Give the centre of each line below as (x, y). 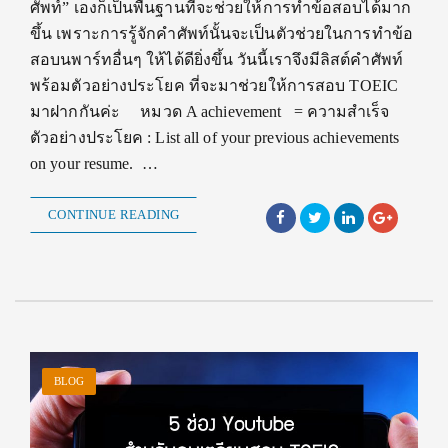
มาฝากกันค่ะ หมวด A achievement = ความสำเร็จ (210, 112)
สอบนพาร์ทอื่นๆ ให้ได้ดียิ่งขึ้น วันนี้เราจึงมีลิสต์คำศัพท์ (216, 60)
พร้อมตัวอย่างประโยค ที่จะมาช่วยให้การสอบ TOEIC (214, 86)
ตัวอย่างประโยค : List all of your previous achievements (215, 138)
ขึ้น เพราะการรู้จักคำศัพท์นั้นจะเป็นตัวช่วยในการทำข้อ (221, 34)
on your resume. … (94, 164)
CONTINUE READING (114, 215)
